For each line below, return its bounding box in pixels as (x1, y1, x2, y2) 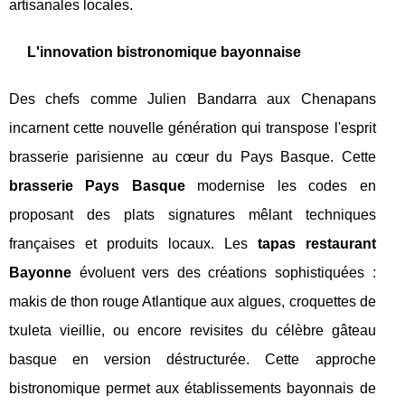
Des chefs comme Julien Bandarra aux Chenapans (9, 91, 376, 108)
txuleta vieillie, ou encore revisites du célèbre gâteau (9, 323, 376, 339)
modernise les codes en (184, 178, 376, 194)
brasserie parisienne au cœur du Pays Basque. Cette (9, 149, 376, 165)
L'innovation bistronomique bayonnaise (27, 44, 301, 61)
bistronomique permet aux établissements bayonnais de (9, 381, 376, 397)
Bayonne (9, 265, 71, 281)
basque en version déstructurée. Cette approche (9, 352, 376, 368)
